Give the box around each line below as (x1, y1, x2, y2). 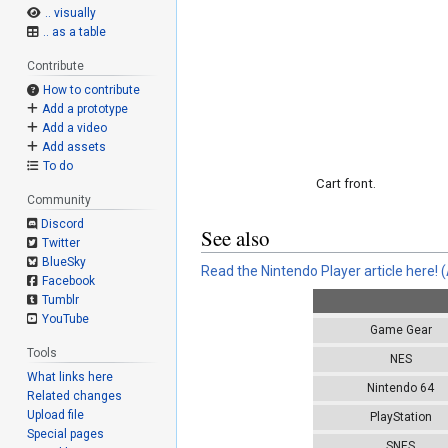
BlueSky (41, 254, 86, 269)
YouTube (41, 311, 89, 326)
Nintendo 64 (367, 381, 435, 396)
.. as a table (42, 25, 106, 40)
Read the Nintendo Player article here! (201, 262, 438, 279)
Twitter (41, 235, 80, 250)
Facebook (41, 273, 95, 288)
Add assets (41, 140, 106, 155)
